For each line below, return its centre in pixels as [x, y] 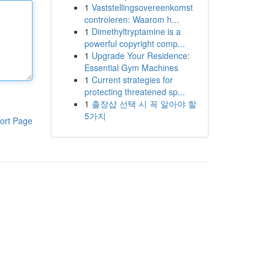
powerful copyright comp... [134, 43]
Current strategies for [132, 80]
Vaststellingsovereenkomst [142, 7]
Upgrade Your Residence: [140, 55]
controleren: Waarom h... [131, 19]
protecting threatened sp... [134, 92]
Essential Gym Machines [131, 67]
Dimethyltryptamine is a [136, 31]
